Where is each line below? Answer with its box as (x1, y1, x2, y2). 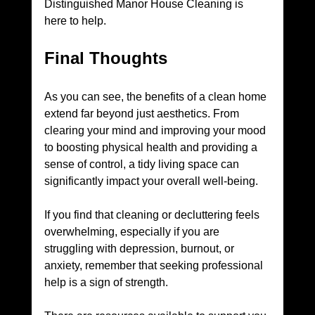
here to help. (44, 15, 106, 27)
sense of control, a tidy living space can (44, 158, 242, 171)
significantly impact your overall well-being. (44, 175, 258, 188)
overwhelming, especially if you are (44, 226, 222, 238)
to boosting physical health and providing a (44, 141, 260, 154)
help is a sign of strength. (44, 276, 171, 289)
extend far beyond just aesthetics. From (44, 108, 242, 120)
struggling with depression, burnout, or (44, 243, 237, 255)
